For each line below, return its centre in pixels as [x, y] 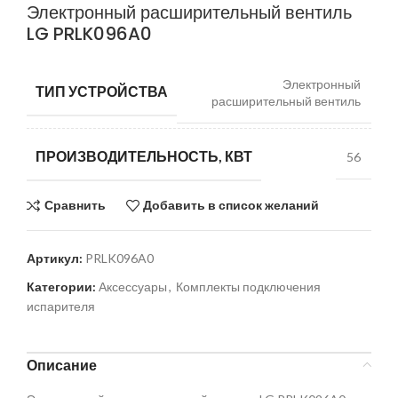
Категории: [61, 286]
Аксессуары [133, 286]
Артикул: [56, 258]
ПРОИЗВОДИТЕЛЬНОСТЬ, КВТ [144, 155]
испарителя [61, 306]
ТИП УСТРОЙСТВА [102, 92]
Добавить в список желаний [231, 205]
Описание [62, 364]
